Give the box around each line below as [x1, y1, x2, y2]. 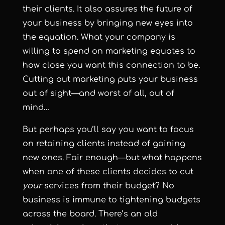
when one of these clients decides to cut [22, 167, 193, 176]
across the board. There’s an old [22, 209, 158, 218]
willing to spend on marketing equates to [22, 46, 195, 56]
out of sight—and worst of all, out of [22, 88, 174, 98]
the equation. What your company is [22, 32, 175, 42]
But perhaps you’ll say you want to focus [22, 125, 194, 134]
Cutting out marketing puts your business [22, 74, 198, 84]
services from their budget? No [41, 181, 174, 190]
